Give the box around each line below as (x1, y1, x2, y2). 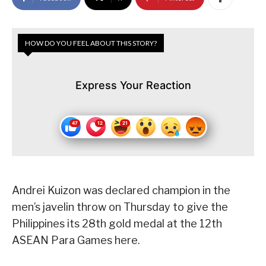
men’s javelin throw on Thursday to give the (12, 200, 228, 213)
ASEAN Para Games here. (12, 233, 140, 246)
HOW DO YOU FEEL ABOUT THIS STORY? (25, 38, 157, 47)
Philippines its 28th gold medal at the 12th (12, 217, 222, 230)
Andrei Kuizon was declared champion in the (12, 183, 230, 197)
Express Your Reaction (75, 78, 191, 91)
